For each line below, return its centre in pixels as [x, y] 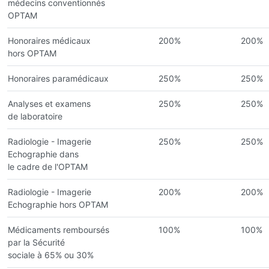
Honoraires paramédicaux [58, 78]
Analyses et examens [49, 103]
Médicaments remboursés [59, 229]
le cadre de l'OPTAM [48, 166]
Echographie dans [43, 154]
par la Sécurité [36, 242]
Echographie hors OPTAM [58, 204]
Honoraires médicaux [49, 40]
